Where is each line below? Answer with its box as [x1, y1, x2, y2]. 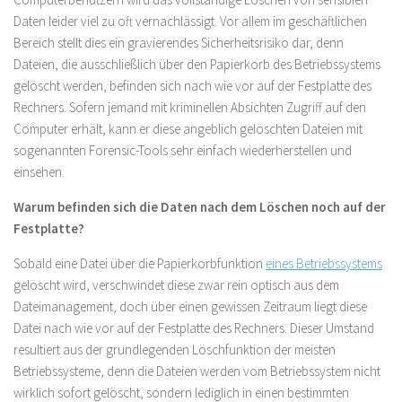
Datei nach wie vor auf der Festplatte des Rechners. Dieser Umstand [13, 319, 374, 336]
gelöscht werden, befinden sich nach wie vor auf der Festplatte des [13, 76, 371, 94]
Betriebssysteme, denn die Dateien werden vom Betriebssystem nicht [13, 362, 380, 380]
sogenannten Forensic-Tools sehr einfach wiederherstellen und [13, 141, 352, 159]
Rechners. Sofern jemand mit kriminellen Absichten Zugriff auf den [13, 98, 366, 116]
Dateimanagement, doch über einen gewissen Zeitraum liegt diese [13, 297, 367, 315]
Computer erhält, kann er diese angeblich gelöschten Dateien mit [13, 119, 363, 137]
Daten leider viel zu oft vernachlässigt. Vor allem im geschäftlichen [13, 12, 367, 30]
